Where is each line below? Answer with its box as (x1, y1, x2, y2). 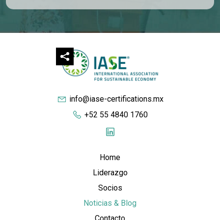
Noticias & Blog (83, 198, 137, 208)
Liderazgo (92, 167, 128, 177)
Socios (98, 183, 122, 192)
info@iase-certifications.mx (69, 94, 164, 104)
